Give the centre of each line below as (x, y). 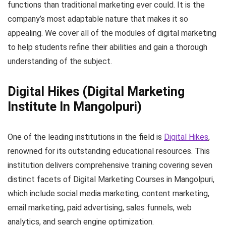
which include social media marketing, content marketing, (108, 194)
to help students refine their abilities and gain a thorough (107, 47)
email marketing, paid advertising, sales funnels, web (100, 208)
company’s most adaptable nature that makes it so (98, 19)
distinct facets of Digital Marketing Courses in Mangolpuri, (111, 180)
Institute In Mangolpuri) (75, 107)
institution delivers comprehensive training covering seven (110, 165)
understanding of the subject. (60, 62)
